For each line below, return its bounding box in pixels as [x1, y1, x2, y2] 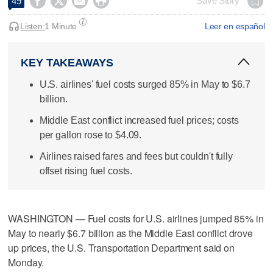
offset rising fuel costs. [39, 166, 133, 177]
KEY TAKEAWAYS [21, 56, 113, 69]
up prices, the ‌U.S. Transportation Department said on [8, 240, 235, 255]
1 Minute [44, 21, 77, 31]
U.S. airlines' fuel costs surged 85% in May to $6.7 [39, 79, 250, 90]
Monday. [8, 255, 44, 269]
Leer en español [204, 21, 265, 31]
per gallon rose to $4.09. [39, 129, 142, 140]
